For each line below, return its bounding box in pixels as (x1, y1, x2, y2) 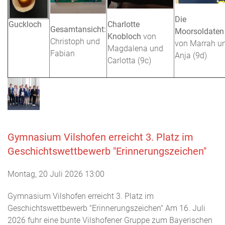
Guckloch (9, 20, 42, 29)
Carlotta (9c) (107, 55, 151, 65)
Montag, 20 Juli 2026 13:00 (8, 169, 104, 179)
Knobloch (107, 31, 141, 41)
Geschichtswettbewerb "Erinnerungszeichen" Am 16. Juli (8, 203, 205, 213)
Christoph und (50, 37, 100, 46)
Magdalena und (107, 43, 163, 53)
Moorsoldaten (175, 27, 224, 36)
